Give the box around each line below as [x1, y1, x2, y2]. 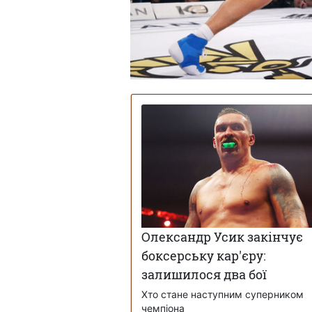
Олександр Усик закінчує [141, 228, 303, 246]
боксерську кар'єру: [141, 247, 266, 265]
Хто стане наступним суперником [141, 288, 304, 301]
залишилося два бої [141, 266, 267, 283]
